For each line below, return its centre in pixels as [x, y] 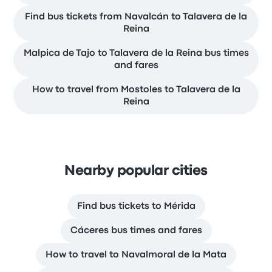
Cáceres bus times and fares [136, 231]
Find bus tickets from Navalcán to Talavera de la [136, 17]
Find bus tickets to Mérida [136, 207]
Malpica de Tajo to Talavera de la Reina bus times [136, 54]
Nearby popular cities [136, 172]
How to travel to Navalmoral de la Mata [136, 255]
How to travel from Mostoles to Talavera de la [136, 90]
